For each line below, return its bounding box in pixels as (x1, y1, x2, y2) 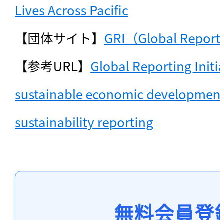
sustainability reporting (15, 112, 153, 131)
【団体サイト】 (15, 28, 104, 47)
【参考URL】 (15, 56, 90, 75)
